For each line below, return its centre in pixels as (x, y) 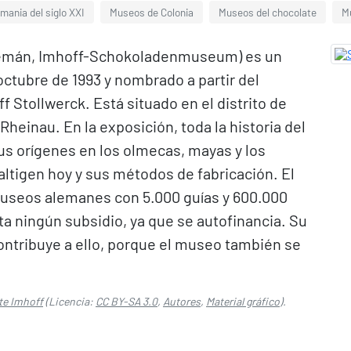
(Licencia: (69, 301)
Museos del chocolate (268, 12)
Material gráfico (243, 301)
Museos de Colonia (152, 12)
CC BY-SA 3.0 (127, 301)
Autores (182, 301)
